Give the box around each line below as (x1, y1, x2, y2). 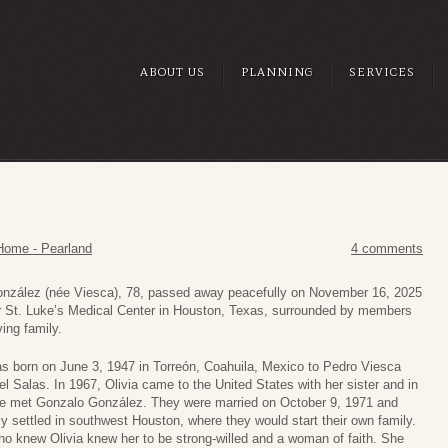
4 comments (351, 241, 423, 257)
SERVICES (349, 65, 415, 79)
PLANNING (241, 65, 313, 79)
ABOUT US (140, 65, 205, 79)
